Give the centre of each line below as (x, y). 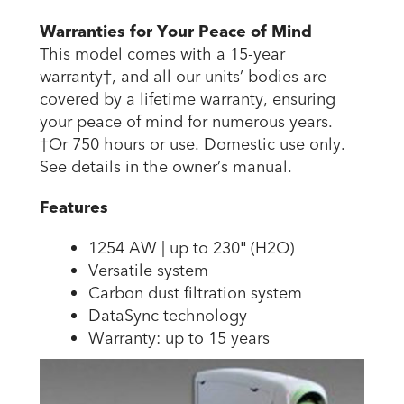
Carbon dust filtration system (195, 293)
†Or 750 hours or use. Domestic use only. (193, 144)
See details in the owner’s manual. (166, 167)
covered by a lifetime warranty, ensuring (188, 99)
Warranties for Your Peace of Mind (176, 32)
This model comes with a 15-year (162, 54)
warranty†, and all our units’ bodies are (183, 77)
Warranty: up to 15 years (179, 338)
